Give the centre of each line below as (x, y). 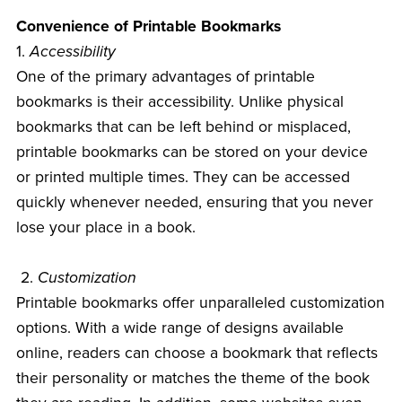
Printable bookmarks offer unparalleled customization (200, 303)
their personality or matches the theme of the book (192, 379)
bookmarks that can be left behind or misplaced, (183, 127)
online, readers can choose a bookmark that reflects (197, 354)
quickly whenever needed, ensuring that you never (194, 203)
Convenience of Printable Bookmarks (148, 27)
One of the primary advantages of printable (165, 77)
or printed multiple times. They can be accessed (183, 178)
